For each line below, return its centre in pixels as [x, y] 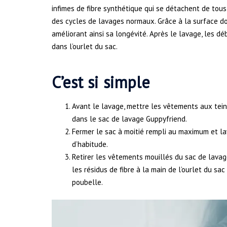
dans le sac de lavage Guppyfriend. [129, 119]
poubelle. [87, 182]
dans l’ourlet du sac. [85, 47]
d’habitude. [90, 144]
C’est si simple [101, 82]
